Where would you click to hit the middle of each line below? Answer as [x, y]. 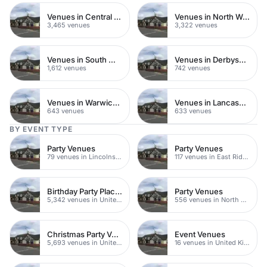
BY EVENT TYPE [41, 129]
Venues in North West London [246, 16]
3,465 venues [69, 25]
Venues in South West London [112, 59]
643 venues [66, 111]
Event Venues [200, 234]
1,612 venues [67, 68]
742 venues [193, 68]
